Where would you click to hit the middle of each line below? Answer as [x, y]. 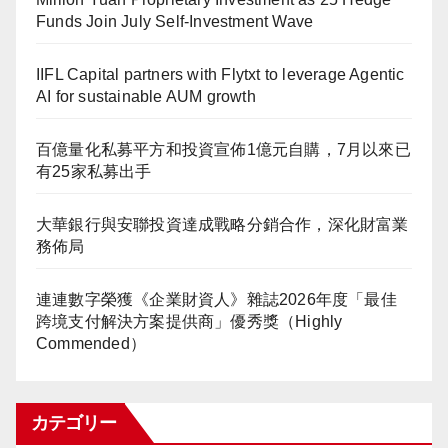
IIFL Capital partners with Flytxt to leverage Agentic [220, 75]
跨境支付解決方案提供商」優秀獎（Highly [189, 322]
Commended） [91, 344]
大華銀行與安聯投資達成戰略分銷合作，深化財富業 [222, 225]
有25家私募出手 [94, 172]
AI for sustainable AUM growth [146, 97]
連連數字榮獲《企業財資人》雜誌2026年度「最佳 [216, 300]
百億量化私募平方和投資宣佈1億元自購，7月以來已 [223, 150]
